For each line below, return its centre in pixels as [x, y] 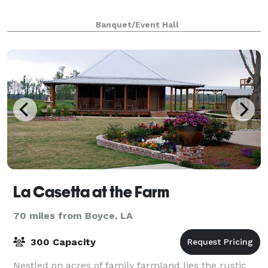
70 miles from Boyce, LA [73, 215]
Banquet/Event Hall [137, 25]
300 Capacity [62, 242]
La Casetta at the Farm [91, 192]
